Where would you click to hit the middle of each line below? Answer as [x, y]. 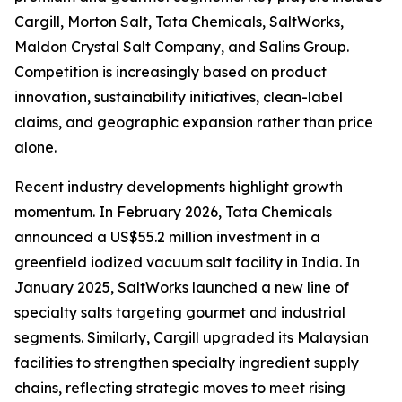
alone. [35, 148]
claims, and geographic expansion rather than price [194, 122]
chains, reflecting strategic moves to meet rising [180, 388]
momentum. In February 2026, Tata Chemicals [173, 212]
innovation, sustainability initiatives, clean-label [179, 97]
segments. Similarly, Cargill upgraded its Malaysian [192, 338]
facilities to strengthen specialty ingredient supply [187, 363]
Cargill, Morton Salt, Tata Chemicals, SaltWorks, [179, 22]
